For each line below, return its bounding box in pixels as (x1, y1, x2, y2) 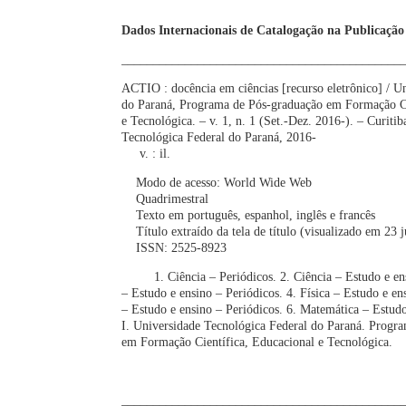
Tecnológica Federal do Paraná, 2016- (121, 130, 317, 144)
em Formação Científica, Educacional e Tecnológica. (121, 334, 393, 349)
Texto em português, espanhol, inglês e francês (121, 208, 376, 222)
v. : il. (121, 146, 171, 160)
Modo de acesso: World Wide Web (121, 175, 313, 189)
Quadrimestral (121, 191, 209, 206)
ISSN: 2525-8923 (121, 240, 227, 255)
